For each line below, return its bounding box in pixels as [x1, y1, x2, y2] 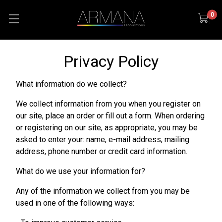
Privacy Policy [63, 52, 159, 71]
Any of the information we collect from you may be [16, 186, 190, 196]
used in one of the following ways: [16, 198, 134, 208]
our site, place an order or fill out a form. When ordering [16, 111, 205, 120]
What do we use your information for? [16, 166, 145, 176]
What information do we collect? [16, 79, 127, 89]
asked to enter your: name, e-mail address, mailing [16, 135, 189, 144]
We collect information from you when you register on [16, 99, 201, 109]
